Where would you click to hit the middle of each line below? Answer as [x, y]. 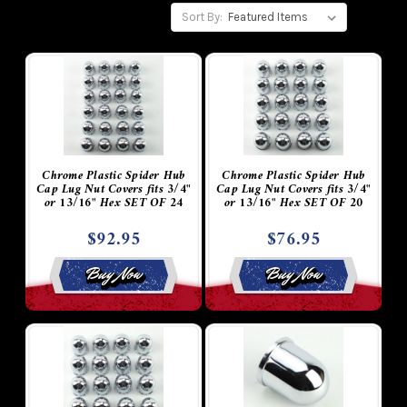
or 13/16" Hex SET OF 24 [114, 203]
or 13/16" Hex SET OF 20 [293, 203]
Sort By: [202, 17]
